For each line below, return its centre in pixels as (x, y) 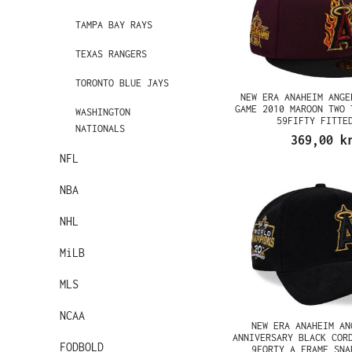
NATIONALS (100, 128)
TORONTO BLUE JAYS (122, 83)
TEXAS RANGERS (111, 54)
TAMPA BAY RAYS (114, 25)
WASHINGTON (103, 112)
